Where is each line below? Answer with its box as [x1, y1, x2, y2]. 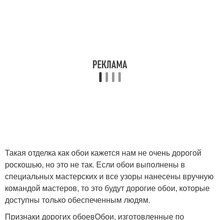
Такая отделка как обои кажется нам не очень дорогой [5, 147, 201, 159]
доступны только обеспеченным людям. [5, 194, 150, 206]
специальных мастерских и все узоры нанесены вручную [5, 170, 214, 182]
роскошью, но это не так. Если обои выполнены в [5, 159, 185, 170]
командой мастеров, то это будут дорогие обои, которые [5, 182, 210, 194]
